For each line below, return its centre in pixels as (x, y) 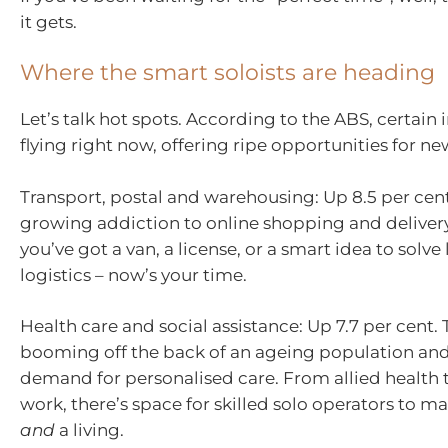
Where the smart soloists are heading (227, 73)
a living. (89, 430)
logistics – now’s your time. (133, 274)
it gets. (48, 21)
